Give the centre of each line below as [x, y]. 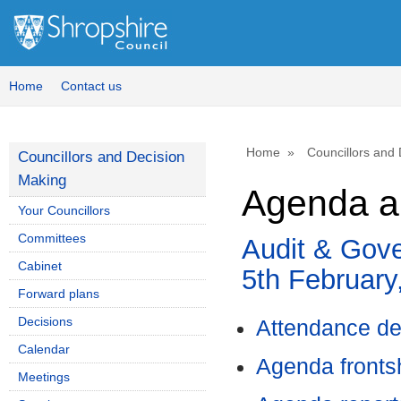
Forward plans [59, 294]
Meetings [44, 377]
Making [42, 180]
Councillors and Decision [101, 157]
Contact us [91, 86]
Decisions [45, 321]
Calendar [44, 349]
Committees [52, 238]
